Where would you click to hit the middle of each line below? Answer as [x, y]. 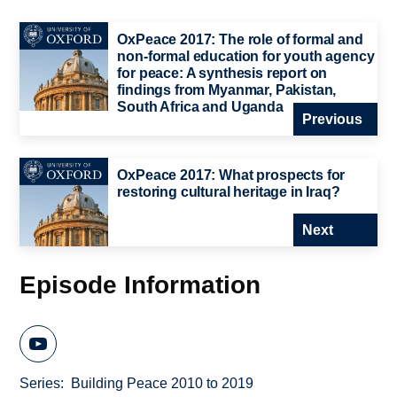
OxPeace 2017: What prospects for [231, 175]
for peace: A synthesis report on [222, 74]
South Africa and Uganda [200, 107]
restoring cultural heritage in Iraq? [229, 191]
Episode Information [140, 284]
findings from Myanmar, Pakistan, [227, 90]
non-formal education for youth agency [246, 57]
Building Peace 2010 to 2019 [163, 384]
